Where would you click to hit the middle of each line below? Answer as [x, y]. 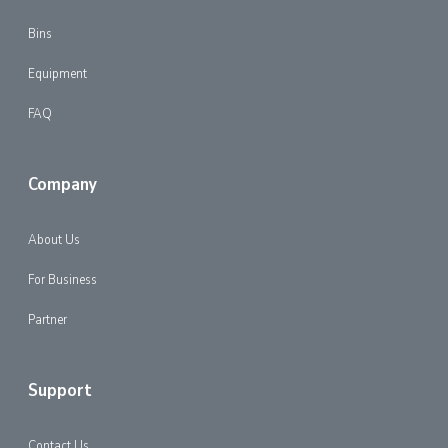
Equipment [57, 73]
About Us [54, 239]
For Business [62, 279]
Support [60, 390]
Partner [47, 319]
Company [62, 184]
